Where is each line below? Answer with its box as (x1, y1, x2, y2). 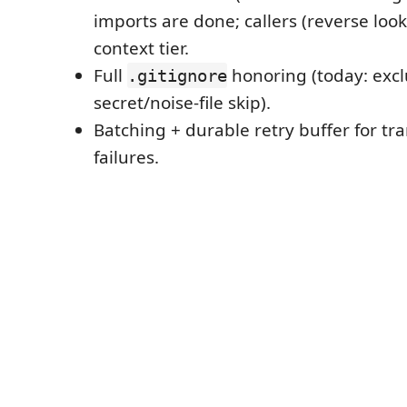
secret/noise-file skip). (94, 91, 271, 114)
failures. (94, 145, 159, 169)
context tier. (94, 36, 189, 60)
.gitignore (127, 65, 227, 85)
